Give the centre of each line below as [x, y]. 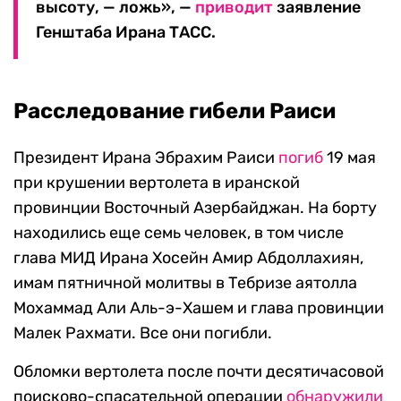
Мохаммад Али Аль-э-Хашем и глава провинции [199, 308]
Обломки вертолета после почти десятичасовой [199, 372]
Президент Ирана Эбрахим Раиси [146, 158]
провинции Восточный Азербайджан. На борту [195, 208]
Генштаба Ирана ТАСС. [126, 33]
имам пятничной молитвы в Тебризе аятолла [185, 283]
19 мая [350, 158]
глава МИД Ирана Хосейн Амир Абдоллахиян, [188, 258]
